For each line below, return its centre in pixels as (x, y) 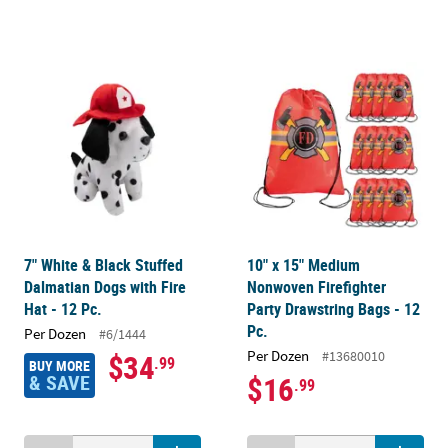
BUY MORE (60, 366)
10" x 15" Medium (304, 264)
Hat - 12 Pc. (63, 308)
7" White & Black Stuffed (104, 264)
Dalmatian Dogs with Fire (105, 286)
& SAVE (60, 383)
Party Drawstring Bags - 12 (334, 308)
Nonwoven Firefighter (317, 286)
